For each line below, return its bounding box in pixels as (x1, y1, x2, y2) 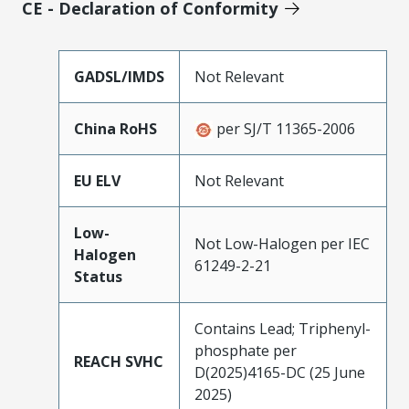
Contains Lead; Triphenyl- (194, 318, 371, 339)
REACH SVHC (74, 351, 163, 372)
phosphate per (194, 340, 297, 361)
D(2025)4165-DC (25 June (194, 362, 365, 383)
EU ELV (74, 170, 121, 191)
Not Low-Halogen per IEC (194, 233, 370, 254)
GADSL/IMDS (74, 66, 164, 87)
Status (74, 266, 122, 287)
